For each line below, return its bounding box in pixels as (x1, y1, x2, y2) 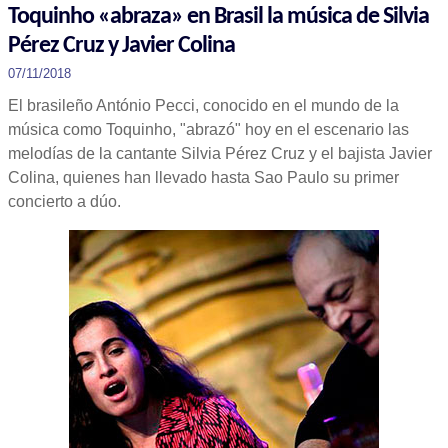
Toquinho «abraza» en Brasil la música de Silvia (8, 5, 429, 29)
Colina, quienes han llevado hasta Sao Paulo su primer (8, 169, 399, 186)
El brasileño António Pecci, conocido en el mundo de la (8, 97, 399, 114)
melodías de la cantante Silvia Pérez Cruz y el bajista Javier (8, 145, 432, 162)
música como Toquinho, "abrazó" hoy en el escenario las (8, 121, 409, 138)
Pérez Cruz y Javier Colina (8, 34, 235, 58)
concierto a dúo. (8, 193, 121, 210)
